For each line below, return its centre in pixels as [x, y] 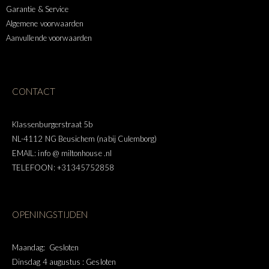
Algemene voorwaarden [45, 23]
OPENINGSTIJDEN [50, 215]
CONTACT [34, 92]
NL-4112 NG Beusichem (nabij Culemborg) [85, 139]
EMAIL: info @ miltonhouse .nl [62, 153]
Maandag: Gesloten [46, 248]
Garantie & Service [38, 9]
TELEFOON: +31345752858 [63, 168]
